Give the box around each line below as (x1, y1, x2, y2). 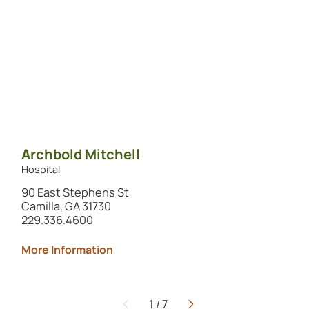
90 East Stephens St (21, 184, 129, 201)
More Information (21, 242, 113, 258)
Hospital (21, 161, 60, 176)
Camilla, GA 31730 (21, 198, 111, 215)
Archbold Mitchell (21, 145, 140, 164)
